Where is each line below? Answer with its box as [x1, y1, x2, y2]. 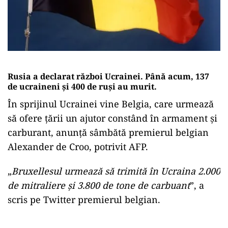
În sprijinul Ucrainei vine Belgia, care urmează [8, 97, 214, 110]
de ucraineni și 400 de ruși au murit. [8, 80, 157, 92]
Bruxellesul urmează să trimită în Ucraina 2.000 [12, 164, 220, 177]
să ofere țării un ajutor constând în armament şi [8, 111, 217, 124]
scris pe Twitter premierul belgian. [8, 193, 160, 206]
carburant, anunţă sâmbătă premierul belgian [8, 126, 209, 138]
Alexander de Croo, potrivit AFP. [8, 140, 148, 153]
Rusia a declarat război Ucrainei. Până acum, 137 [8, 70, 209, 82]
